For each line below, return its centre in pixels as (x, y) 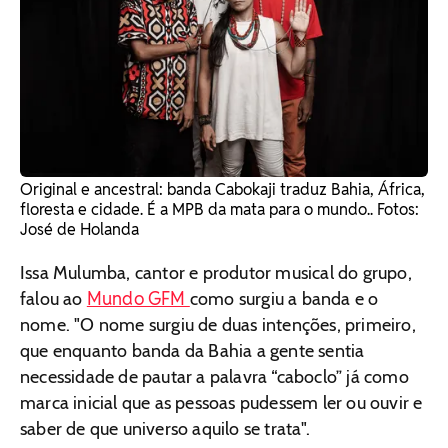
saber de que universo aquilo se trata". (165, 428)
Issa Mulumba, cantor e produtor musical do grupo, (216, 272)
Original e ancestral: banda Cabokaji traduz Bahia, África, (222, 189)
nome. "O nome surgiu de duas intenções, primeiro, (218, 324)
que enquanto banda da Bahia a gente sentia (192, 350)
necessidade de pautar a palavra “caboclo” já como (214, 376)
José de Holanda (79, 229)
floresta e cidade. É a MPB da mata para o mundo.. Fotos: (219, 209)
